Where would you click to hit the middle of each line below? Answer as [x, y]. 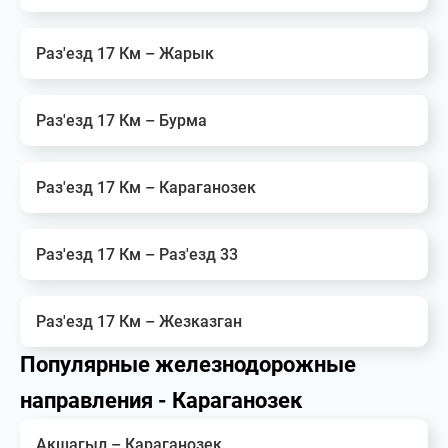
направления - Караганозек [161, 400]
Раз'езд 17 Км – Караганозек [146, 187]
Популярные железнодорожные [188, 364]
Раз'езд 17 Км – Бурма [121, 120]
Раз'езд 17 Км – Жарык [125, 53]
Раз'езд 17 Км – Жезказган [139, 321]
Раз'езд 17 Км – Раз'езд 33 [137, 254]
